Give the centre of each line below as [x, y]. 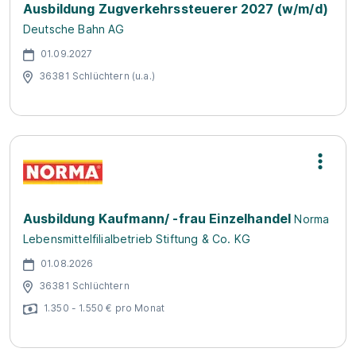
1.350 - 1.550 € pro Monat [104, 308]
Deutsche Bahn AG [74, 29]
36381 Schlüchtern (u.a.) [97, 75]
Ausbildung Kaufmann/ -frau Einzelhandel [157, 219]
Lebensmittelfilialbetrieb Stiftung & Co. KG [137, 239]
